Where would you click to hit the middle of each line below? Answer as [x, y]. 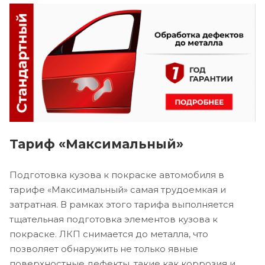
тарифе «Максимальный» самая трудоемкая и [118, 190]
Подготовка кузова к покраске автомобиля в [117, 175]
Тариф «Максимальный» [96, 144]
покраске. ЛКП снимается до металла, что [109, 234]
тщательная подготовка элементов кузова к [114, 219]
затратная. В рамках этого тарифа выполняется [122, 205]
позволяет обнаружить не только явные [104, 249]
